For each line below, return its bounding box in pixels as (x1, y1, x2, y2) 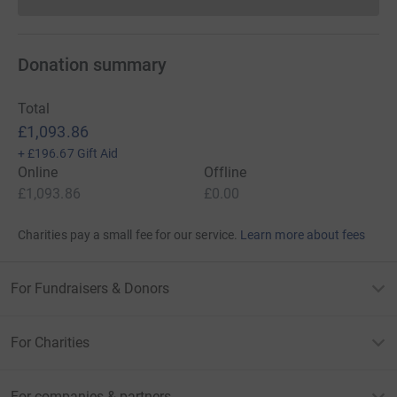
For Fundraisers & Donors (11, 279, 169, 297)
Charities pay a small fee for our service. (18, 227, 237, 242)
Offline (204, 163, 247, 181)
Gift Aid (76, 145, 119, 160)
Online (18, 163, 58, 181)
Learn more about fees (240, 227, 366, 242)
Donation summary (18, 53, 167, 75)
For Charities (11, 333, 90, 351)
